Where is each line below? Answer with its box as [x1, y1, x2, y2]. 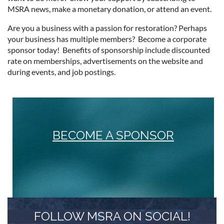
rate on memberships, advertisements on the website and [7, 56, 203, 66]
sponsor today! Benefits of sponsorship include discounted [7, 45, 210, 55]
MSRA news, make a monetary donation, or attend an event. [7, 4, 214, 14]
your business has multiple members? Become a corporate [7, 34, 206, 44]
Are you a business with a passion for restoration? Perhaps [7, 23, 207, 33]
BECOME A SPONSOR [52, 128, 174, 143]
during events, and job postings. [7, 67, 115, 77]
